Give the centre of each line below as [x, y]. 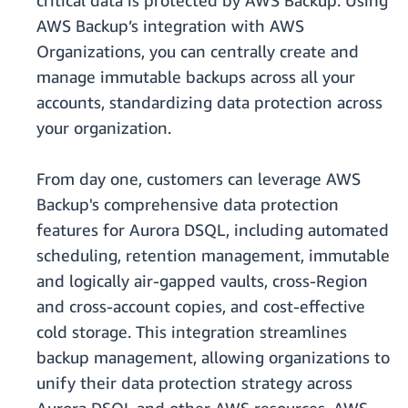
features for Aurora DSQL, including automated [213, 230]
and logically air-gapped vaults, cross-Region [202, 281]
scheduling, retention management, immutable [213, 255]
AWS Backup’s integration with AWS [170, 26]
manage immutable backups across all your [196, 77]
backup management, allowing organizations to [213, 357]
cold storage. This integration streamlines [192, 332]
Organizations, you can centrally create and [198, 51]
